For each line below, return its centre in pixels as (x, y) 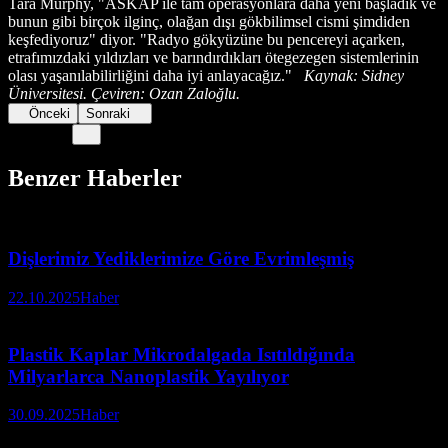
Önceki (50, 113)
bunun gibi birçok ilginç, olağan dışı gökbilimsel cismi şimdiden (209, 21)
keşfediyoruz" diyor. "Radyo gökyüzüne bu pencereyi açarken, (206, 39)
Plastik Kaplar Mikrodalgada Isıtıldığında (181, 354)
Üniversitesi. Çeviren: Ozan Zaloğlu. (124, 93)
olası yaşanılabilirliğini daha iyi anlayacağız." (156, 75)
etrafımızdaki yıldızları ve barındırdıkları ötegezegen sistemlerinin (213, 57)
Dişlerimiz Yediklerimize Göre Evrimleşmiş (181, 259)
